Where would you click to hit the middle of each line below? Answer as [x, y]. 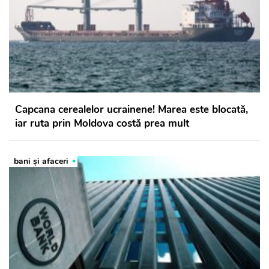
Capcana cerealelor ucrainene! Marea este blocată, [131, 110]
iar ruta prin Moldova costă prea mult [102, 124]
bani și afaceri [41, 162]
